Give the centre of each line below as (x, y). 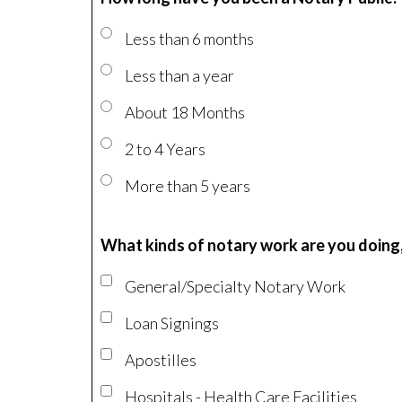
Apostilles (161, 360)
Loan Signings (172, 323)
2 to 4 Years (165, 149)
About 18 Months (185, 112)
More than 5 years (188, 186)
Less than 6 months (189, 39)
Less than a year (179, 75)
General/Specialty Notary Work (235, 286)
